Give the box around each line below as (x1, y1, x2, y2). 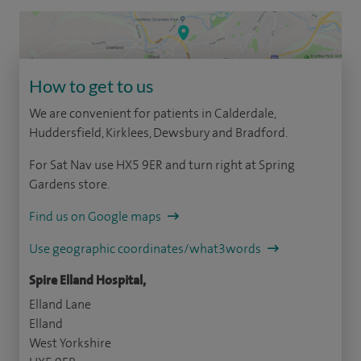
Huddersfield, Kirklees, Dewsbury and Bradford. (29, 124, 288, 142)
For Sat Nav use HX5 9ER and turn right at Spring (29, 156, 295, 174)
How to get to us (29, 75, 154, 98)
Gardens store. (29, 176, 110, 193)
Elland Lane (29, 296, 91, 313)
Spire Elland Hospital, (29, 272, 146, 289)
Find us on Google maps (29, 208, 164, 226)
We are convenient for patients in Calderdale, (29, 105, 276, 122)
